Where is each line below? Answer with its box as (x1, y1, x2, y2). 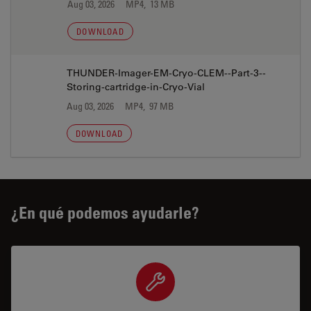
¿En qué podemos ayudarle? (11, 202, 199, 222)
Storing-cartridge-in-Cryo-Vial (66, 81, 205, 93)
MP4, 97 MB (124, 100, 174, 112)
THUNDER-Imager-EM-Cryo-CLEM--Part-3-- (66, 67, 266, 79)
